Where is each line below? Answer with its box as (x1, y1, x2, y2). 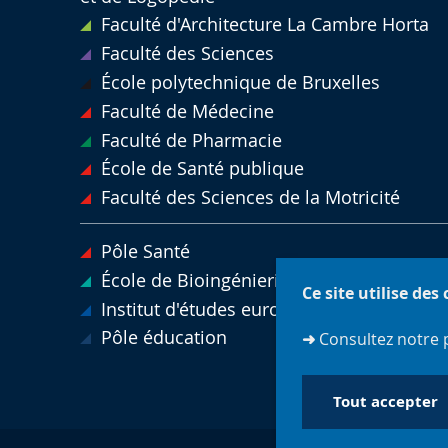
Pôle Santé (100, 240, 190, 263)
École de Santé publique (100, 157, 304, 181)
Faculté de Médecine (100, 99, 274, 123)
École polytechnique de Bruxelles (100, 71, 380, 95)
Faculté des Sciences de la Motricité (100, 186, 400, 210)
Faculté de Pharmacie (100, 128, 282, 152)
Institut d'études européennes (100, 297, 352, 321)
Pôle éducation (100, 326, 227, 350)
